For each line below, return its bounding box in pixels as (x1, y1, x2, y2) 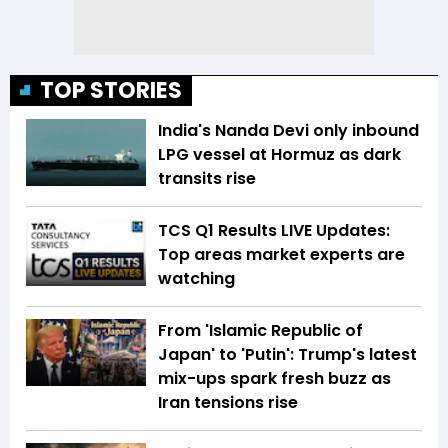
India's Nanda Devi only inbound (158, 118, 419, 142)
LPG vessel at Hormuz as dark (158, 142, 401, 166)
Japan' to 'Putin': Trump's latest (158, 342, 417, 366)
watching (158, 266, 235, 290)
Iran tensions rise (158, 390, 298, 414)
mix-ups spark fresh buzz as (158, 366, 391, 390)
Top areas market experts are (158, 242, 405, 266)
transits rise (158, 166, 276, 190)
